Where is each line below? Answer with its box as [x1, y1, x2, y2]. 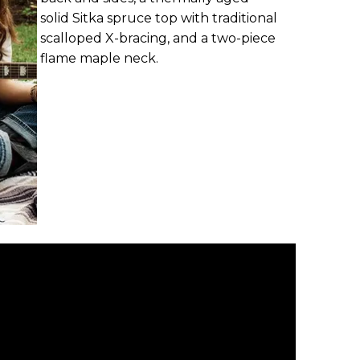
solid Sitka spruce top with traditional [39, 10, 277, 27]
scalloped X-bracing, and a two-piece [39, 31, 276, 47]
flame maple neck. [39, 51, 158, 67]
